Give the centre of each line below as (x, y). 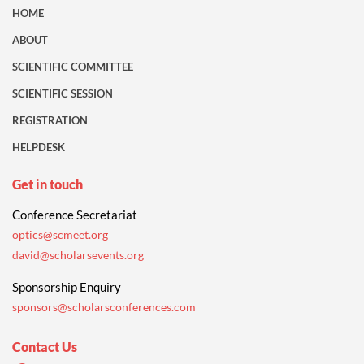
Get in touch (48, 184)
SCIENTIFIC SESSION (63, 94)
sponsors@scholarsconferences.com (104, 307)
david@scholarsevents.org (78, 255)
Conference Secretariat (75, 215)
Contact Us (45, 347)
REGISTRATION (50, 121)
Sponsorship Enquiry (67, 287)
